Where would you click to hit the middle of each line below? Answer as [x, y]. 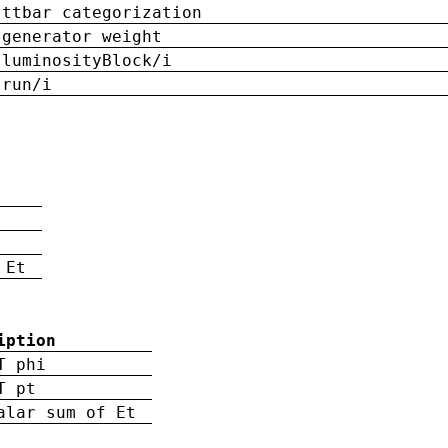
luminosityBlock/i [87, 60]
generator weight [82, 36]
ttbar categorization [102, 12]
